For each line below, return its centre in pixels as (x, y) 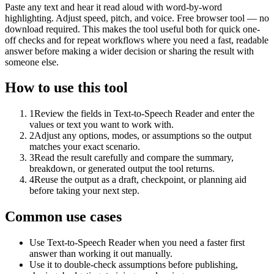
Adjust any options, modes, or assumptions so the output (143, 136)
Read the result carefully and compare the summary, (134, 158)
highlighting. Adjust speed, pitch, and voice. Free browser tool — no (137, 18)
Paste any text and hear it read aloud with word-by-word (113, 7)
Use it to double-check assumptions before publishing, (134, 265)
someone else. (32, 62)
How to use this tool (66, 88)
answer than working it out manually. (101, 254)
